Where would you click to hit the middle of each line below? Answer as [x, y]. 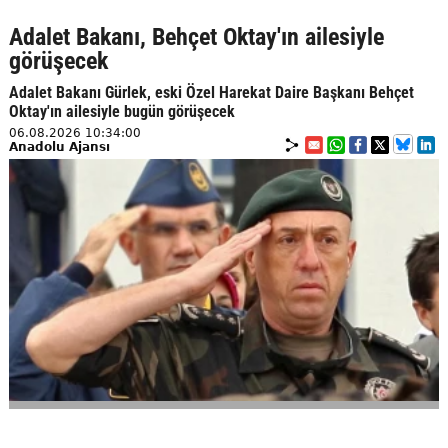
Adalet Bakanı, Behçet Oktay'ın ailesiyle [196, 36]
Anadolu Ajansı [59, 146]
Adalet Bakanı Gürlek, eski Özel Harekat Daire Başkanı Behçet [211, 92]
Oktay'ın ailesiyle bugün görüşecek [121, 111]
